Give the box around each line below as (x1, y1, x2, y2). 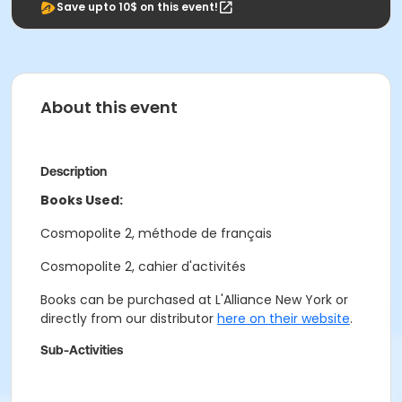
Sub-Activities (40, 343, 123, 357)
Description (40, 164, 107, 179)
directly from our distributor (40, 310, 217, 328)
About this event (40, 96, 178, 118)
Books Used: (40, 191, 123, 209)
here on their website (217, 310, 350, 328)
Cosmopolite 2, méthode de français (40, 224, 272, 242)
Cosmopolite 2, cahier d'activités (40, 258, 246, 275)
